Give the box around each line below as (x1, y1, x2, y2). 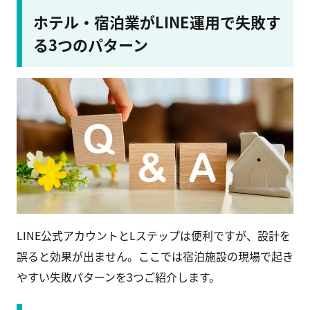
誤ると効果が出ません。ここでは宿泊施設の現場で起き (17, 248, 293, 265)
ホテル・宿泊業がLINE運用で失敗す (33, 10, 281, 33)
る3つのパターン (33, 33, 148, 56)
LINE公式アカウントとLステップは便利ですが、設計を (17, 227, 291, 244)
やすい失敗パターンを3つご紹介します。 (17, 268, 220, 286)
